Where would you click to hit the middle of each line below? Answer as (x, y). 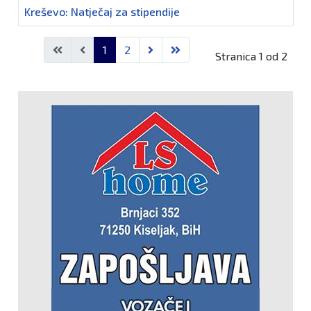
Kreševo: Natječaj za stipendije (102, 12)
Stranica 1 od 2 (251, 56)
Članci (32, 34)
